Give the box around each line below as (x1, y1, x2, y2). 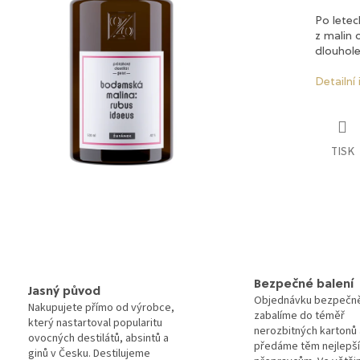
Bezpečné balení (254, 277, 354, 291)
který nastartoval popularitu (28, 315, 162, 332)
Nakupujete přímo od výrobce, (28, 300, 174, 317)
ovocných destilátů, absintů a (28, 330, 169, 347)
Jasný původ (28, 285, 100, 299)
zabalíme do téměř (254, 307, 345, 324)
